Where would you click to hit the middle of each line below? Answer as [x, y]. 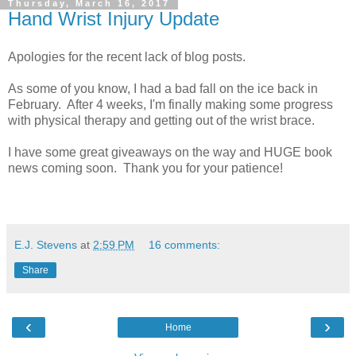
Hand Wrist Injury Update [114, 19]
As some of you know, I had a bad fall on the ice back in [163, 89]
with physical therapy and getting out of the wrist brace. [163, 121]
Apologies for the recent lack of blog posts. [127, 57]
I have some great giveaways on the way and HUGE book [170, 153]
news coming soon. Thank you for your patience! [145, 168]
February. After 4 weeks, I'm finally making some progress [170, 105]
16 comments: [185, 245]
